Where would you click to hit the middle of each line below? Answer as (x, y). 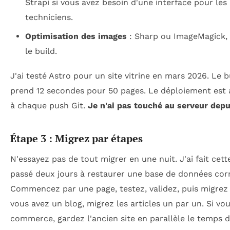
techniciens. (49, 17)
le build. (41, 51)
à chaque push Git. (49, 105)
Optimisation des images (76, 36)
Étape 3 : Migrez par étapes (76, 138)
